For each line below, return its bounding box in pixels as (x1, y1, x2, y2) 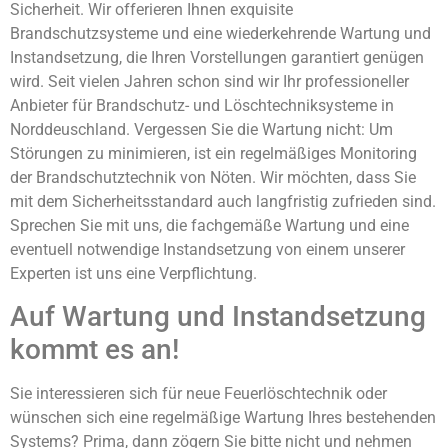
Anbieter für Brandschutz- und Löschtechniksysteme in (10, 95, 394, 115)
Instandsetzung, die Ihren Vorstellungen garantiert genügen (10, 47, 424, 67)
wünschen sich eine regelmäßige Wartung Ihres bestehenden (10, 407, 436, 427)
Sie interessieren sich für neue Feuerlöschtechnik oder (10, 383, 387, 403)
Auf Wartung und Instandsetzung (10, 299, 426, 333)
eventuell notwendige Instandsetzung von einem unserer (10, 239, 405, 259)
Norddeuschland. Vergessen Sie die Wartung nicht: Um (10, 119, 393, 139)
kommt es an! (10, 332, 179, 366)
